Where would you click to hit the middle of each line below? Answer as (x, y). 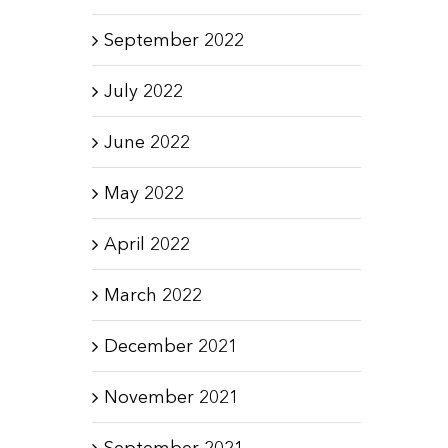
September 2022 (173, 39)
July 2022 (143, 90)
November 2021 (171, 396)
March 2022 (152, 294)
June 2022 (146, 141)
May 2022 (143, 192)
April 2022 (146, 243)
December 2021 (170, 345)
